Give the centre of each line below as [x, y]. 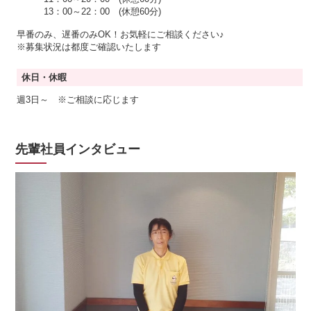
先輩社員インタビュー [78, 149]
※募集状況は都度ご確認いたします [89, 47]
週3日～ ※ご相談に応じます [78, 99]
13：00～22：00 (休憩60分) [89, 11]
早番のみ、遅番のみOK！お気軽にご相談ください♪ [121, 34]
